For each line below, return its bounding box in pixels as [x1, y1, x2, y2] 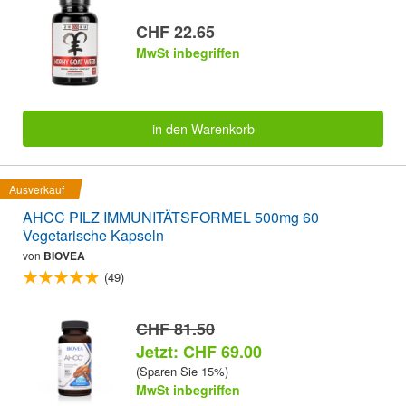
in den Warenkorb [151, 119, 255, 139]
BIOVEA [43, 247, 85, 265]
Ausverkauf [9, 181, 64, 198]
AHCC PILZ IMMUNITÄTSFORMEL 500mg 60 [23, 207, 319, 228]
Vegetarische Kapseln [23, 225, 164, 246]
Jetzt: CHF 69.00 [136, 339, 262, 363]
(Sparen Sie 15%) [136, 362, 228, 380]
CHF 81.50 [136, 316, 215, 341]
